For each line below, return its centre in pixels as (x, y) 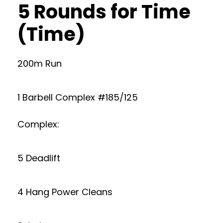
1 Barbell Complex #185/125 (78, 97)
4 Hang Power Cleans (65, 192)
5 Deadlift (39, 158)
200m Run (40, 63)
